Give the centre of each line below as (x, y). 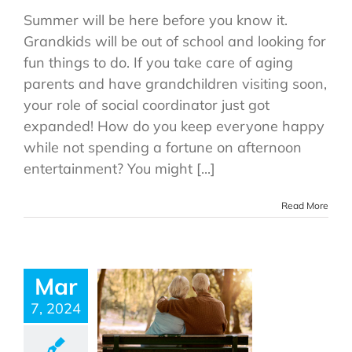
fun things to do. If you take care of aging (158, 63)
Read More (305, 206)
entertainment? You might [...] (119, 169)
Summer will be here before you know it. (156, 20)
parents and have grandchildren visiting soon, (175, 84)
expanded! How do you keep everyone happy (174, 126)
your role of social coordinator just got (147, 105)
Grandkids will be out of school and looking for (175, 42)
